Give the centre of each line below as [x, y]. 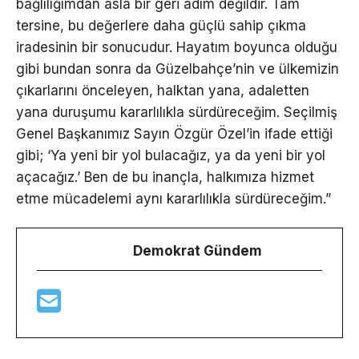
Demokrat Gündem [198, 250]
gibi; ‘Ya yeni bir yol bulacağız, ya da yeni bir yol [171, 155]
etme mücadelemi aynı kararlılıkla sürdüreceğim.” [173, 198]
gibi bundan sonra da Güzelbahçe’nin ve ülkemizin [177, 69]
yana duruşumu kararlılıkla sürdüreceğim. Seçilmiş [177, 112]
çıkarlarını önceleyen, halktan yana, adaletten [163, 90]
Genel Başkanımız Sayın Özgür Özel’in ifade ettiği [174, 133]
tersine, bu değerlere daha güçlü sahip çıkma [161, 25]
